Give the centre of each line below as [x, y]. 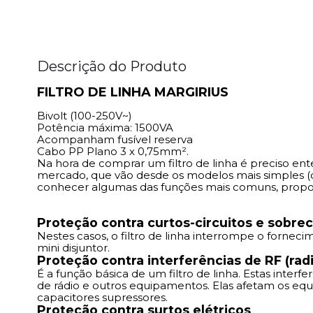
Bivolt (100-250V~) [85, 116]
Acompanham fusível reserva [115, 140]
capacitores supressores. [102, 298]
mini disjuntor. [73, 248]
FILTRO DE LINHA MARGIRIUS [133, 93]
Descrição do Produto [112, 67]
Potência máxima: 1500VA [105, 128]
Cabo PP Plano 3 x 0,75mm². [113, 152]
